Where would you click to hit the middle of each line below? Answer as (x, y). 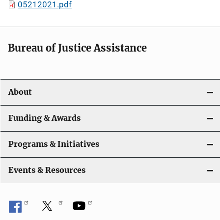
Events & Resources (47, 170)
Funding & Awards (44, 118)
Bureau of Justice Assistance (77, 48)
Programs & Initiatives (54, 144)
